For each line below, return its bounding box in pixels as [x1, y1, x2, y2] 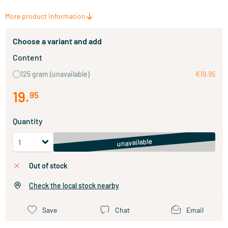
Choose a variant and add [13, 36, 102, 46]
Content [13, 52, 42, 62]
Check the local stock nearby [29, 181, 119, 190]
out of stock [34, 161, 67, 170]
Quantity [13, 116, 43, 126]
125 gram [20, 70, 50, 78]
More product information [5, 12, 85, 20]
